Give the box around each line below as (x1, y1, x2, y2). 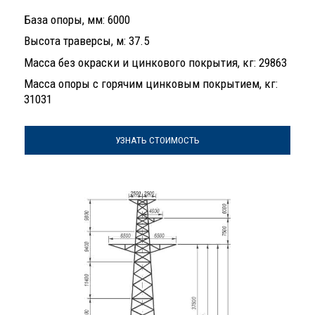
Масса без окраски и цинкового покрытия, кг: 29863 (24, 55, 287, 70)
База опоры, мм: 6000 (24, 12, 130, 27)
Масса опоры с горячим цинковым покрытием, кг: (24, 77, 278, 91)
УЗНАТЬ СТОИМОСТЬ (115, 134, 200, 146)
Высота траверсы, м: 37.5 (24, 34, 149, 48)
